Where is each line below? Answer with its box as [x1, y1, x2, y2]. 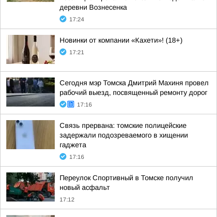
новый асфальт [60, 184, 110, 191]
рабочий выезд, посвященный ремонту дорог [60, 89, 207, 96]
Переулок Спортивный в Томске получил [60, 174, 193, 182]
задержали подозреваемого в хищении [60, 131, 188, 139]
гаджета [60, 141, 86, 149]
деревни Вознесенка [60, 3, 127, 11]
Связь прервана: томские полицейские [60, 122, 186, 129]
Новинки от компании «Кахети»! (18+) [60, 36, 183, 44]
